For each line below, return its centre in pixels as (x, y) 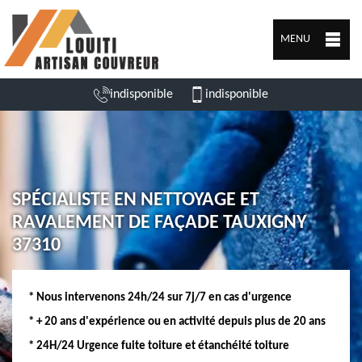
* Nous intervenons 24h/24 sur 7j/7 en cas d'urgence (160, 298)
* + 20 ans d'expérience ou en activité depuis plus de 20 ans (177, 322)
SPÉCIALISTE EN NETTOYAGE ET (136, 200)
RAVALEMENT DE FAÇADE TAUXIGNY (159, 223)
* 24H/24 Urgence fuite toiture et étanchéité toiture (159, 346)
